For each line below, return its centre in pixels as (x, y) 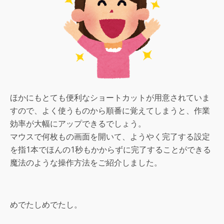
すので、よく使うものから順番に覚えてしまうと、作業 (110, 111)
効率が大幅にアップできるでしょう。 (78, 124)
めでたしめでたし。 (46, 205)
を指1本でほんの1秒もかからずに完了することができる (110, 150)
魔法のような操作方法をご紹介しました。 (86, 163)
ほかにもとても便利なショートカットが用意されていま (110, 98)
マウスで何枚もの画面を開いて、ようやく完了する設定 (110, 137)
